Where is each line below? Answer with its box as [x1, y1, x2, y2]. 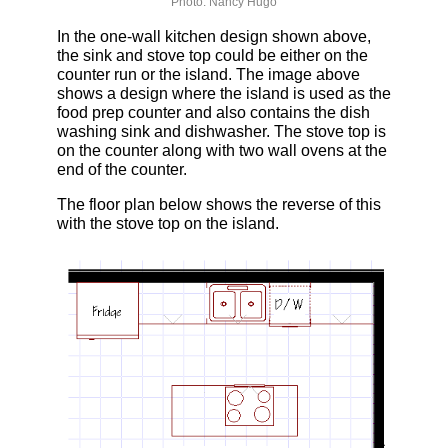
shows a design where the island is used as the [56, 84, 391, 102]
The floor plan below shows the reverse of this [56, 195, 381, 213]
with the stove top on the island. [56, 214, 279, 232]
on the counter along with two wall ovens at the [56, 141, 387, 159]
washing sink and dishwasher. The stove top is [56, 122, 386, 140]
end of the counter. [56, 160, 187, 178]
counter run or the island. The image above [56, 65, 360, 83]
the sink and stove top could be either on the [56, 46, 368, 64]
